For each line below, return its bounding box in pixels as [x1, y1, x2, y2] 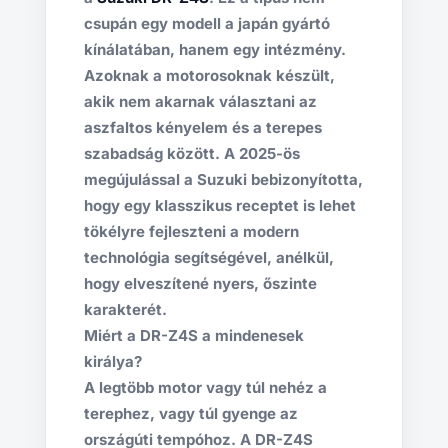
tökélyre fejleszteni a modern [83, 222, 299, 242]
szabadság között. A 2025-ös [83, 144, 300, 164]
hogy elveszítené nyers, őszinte [83, 274, 317, 294]
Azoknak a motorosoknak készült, [83, 66, 335, 86]
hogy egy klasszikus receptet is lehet [83, 196, 356, 216]
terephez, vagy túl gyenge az [83, 404, 298, 424]
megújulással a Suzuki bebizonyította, [83, 170, 363, 190]
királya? [83, 352, 142, 372]
